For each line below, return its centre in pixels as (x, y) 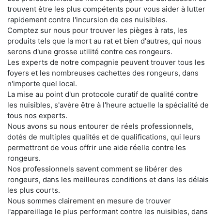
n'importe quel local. (42, 83)
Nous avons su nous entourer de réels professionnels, (101, 126)
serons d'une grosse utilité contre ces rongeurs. (90, 51)
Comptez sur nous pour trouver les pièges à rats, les (97, 30)
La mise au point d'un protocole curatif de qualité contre (103, 94)
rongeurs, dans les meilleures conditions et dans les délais (108, 179)
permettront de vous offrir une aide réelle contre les (97, 147)
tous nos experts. (37, 115)
